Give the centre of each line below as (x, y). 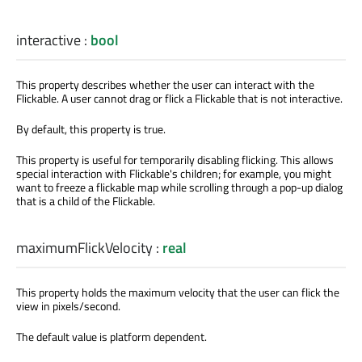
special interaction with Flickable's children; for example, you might (174, 173)
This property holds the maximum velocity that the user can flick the (178, 292)
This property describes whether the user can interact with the (165, 84)
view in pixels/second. (68, 305)
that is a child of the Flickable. (86, 200)
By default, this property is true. (91, 128)
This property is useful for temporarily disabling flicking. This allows (175, 159)
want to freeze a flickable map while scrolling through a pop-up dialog (179, 187)
